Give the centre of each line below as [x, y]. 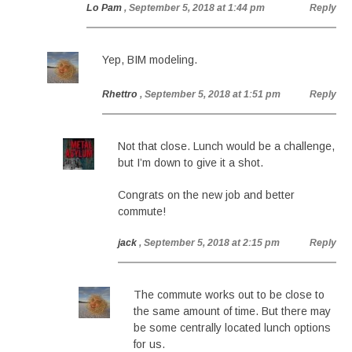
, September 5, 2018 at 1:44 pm [194, 8]
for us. [149, 344]
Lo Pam [104, 8]
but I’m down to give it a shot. [191, 163]
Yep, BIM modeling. [150, 60]
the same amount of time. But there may [232, 311]
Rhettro [120, 94]
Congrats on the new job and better [206, 195]
